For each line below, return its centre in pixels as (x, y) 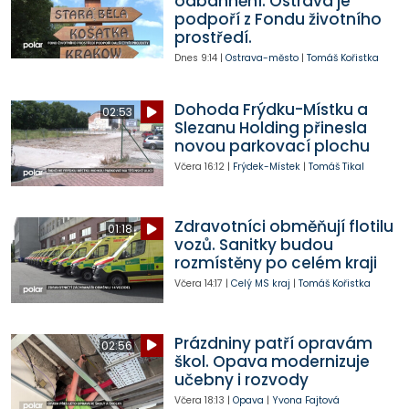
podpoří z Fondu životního (278, 19)
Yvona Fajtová (305, 400)
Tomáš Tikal (336, 167)
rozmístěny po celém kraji (275, 263)
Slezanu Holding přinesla (270, 128)
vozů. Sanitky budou (253, 245)
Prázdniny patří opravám (273, 343)
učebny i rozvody (241, 379)
